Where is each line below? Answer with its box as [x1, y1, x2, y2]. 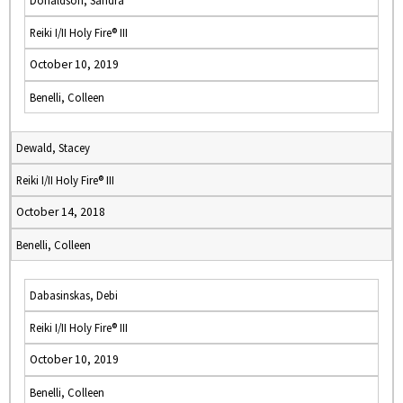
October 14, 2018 [16, 204, 105, 219]
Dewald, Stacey [16, 140, 90, 155]
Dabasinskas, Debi [30, 288, 118, 302]
